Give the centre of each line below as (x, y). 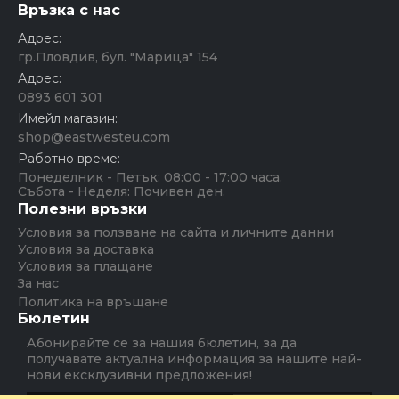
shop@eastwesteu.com (94, 137)
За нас (38, 283)
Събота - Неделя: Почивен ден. (122, 191)
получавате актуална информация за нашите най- (194, 358)
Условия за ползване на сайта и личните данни (176, 232)
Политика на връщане (93, 301)
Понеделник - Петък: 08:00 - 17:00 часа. (150, 177)
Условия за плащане (85, 266)
